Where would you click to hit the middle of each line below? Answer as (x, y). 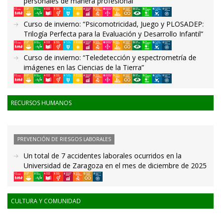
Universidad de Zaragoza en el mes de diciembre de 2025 (115, 165)
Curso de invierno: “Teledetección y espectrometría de (110, 57)
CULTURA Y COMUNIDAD (46, 201)
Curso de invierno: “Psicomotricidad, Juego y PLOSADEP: (114, 24)
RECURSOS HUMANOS (41, 103)
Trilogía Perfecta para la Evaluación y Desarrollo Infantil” (113, 34)
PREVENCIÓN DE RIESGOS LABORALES (64, 139)
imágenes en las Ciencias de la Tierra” (84, 67)
